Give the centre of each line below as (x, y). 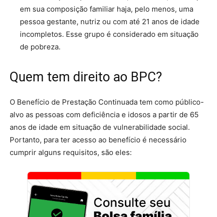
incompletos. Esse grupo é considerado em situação (109, 34)
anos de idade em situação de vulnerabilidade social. (100, 127)
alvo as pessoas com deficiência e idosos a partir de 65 (104, 115)
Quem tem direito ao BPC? (86, 77)
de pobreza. (40, 47)
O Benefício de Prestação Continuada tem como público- (107, 102)
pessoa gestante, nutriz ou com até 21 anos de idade (110, 22)
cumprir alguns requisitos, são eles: (71, 153)
